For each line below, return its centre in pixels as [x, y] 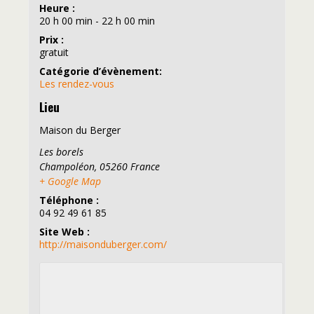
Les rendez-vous [76, 83]
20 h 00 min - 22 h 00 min [97, 20]
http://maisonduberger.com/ [103, 244]
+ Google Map [70, 181]
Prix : [51, 39]
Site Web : [64, 231]
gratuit [54, 52]
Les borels [61, 151]
